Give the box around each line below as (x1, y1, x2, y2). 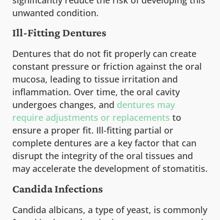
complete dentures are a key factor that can (12, 137, 196, 149)
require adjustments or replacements (12, 111, 170, 124)
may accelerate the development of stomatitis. (12, 163, 208, 175)
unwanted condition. (12, 7, 99, 19)
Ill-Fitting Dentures (12, 26, 106, 39)
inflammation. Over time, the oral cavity (12, 86, 180, 98)
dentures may (117, 99, 175, 111)
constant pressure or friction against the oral (12, 60, 202, 73)
